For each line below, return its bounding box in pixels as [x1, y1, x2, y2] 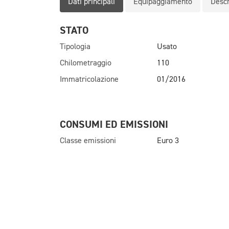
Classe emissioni [60, 137, 116, 145]
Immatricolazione [60, 76, 119, 84]
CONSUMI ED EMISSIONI [60, 118, 168, 131]
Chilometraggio [60, 59, 111, 67]
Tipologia [60, 43, 90, 51]
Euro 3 [157, 137, 179, 145]
